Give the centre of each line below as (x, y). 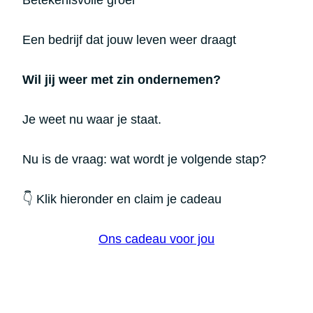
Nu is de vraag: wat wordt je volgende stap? (144, 159)
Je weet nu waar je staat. (92, 119)
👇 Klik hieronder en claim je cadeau (122, 199)
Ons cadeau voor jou (156, 239)
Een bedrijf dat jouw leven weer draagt (129, 39)
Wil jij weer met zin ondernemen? (122, 79)
